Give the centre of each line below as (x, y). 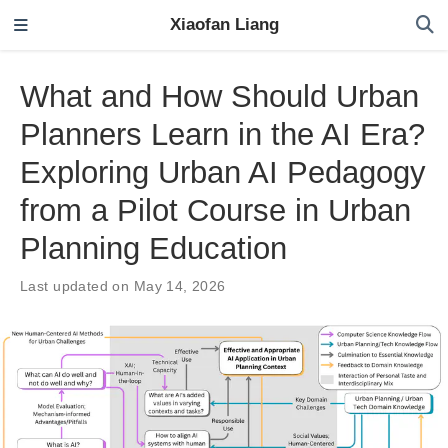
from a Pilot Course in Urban (215, 210)
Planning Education (153, 248)
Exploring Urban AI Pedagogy (223, 172)
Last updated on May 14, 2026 (123, 285)
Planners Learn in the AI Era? (222, 134)
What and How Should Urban (219, 96)
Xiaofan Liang (224, 24)
